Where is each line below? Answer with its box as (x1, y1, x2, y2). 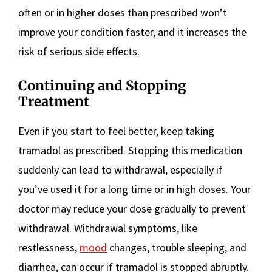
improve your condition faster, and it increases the (18, 25, 246, 39)
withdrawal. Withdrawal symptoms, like (18, 221, 197, 236)
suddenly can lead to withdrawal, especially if (18, 163, 223, 177)
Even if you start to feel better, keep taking (18, 124, 214, 138)
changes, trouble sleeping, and (107, 240, 246, 255)
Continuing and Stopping (18, 77, 186, 95)
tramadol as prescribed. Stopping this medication (18, 143, 242, 158)
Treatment (18, 93, 89, 110)
